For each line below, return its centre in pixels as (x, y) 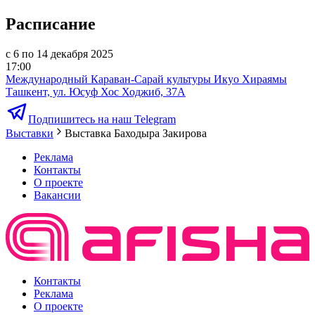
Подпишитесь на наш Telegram (102, 120)
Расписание (51, 24)
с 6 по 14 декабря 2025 (59, 54)
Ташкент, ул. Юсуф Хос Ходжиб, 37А (96, 92)
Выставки (30, 134)
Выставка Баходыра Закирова (136, 134)
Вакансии (57, 195)
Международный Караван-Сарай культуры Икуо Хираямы (146, 79)
